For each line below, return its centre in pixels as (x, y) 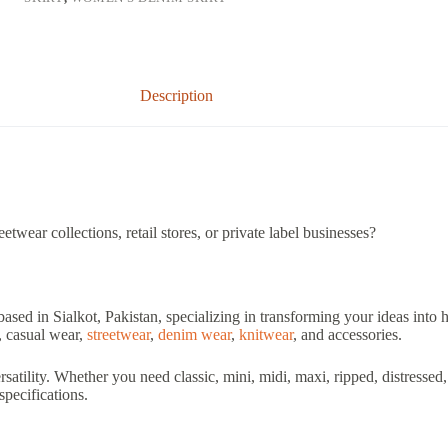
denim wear (194, 334)
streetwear (118, 334)
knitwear (266, 334)
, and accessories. (347, 334)
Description (177, 96)
